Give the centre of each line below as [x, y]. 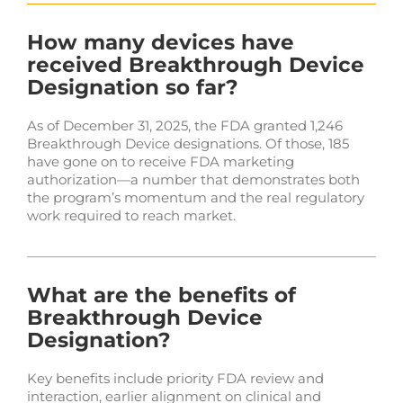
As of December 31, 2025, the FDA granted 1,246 [184, 125]
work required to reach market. [131, 215]
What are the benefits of [161, 295]
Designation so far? [132, 87]
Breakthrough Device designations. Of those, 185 [188, 143]
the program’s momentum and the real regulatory [195, 197]
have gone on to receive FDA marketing [160, 161]
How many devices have [160, 42]
